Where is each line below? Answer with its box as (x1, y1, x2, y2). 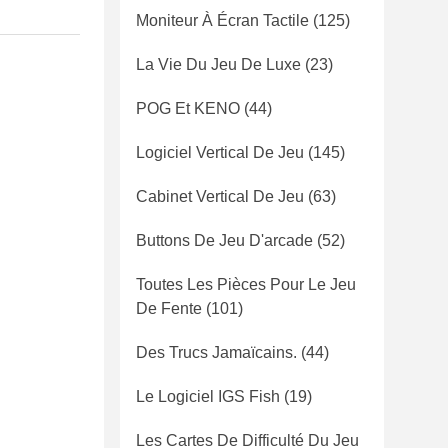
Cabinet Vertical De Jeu (136, 188, 304, 205)
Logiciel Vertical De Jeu (136, 144, 304, 161)
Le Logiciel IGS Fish (136, 388, 280, 405)
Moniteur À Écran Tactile (136, 12, 309, 29)
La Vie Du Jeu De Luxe (136, 56, 301, 73)
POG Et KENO (136, 100, 240, 117)
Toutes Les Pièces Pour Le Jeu (136, 276, 356, 293)
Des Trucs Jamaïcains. (136, 344, 297, 361)
